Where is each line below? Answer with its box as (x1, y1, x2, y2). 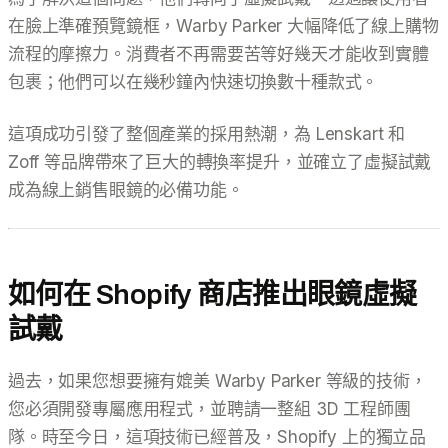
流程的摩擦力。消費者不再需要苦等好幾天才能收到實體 (8, 43, 429, 64)
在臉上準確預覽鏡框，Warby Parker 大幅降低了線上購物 (8, 15, 439, 36)
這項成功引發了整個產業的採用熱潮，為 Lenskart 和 (8, 123, 406, 144)
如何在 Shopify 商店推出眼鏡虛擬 (8, 278, 417, 310)
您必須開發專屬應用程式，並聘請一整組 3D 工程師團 (8, 398, 411, 419)
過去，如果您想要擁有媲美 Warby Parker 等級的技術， (8, 370, 427, 391)
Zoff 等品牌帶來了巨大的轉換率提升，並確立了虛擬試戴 (8, 151, 432, 172)
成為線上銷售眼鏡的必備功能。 (8, 179, 244, 200)
